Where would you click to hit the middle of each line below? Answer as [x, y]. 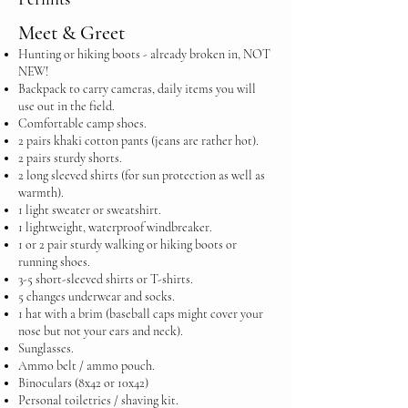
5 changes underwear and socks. [97, 296]
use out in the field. [66, 106]
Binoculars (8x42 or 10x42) [83, 383]
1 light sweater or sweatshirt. [90, 210]
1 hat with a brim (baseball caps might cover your [141, 314]
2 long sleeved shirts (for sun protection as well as [142, 175]
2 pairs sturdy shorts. [70, 158]
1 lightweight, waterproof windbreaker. [115, 227]
